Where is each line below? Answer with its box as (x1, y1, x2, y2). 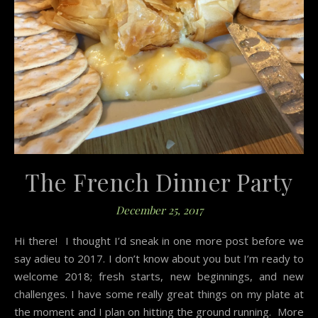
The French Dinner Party (25, 165, 293, 197)
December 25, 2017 (115, 202, 203, 217)
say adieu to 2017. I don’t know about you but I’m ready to (14, 251, 304, 265)
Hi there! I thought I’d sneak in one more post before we (14, 233, 23, 248)
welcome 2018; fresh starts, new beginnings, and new (14, 268, 304, 283)
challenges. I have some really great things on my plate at (14, 286, 304, 301)
